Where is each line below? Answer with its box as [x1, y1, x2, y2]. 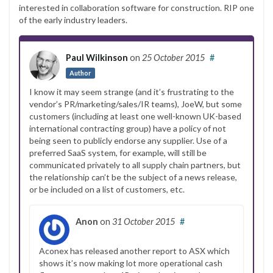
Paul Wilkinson [66, 52, 128, 63]
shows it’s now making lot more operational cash [39, 257, 222, 268]
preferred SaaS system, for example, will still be [29, 147, 207, 158]
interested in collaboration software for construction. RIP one [19, 2, 254, 13]
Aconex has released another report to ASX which [39, 245, 230, 256]
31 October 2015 [112, 216, 175, 227]
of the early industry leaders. [19, 14, 127, 25]
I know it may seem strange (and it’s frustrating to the [29, 86, 234, 97]
